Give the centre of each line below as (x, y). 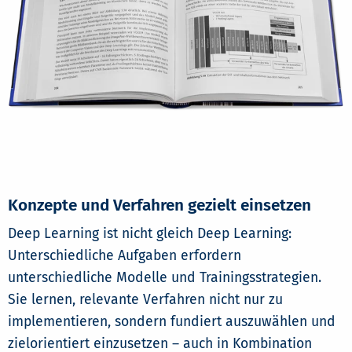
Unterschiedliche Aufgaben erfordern (125, 255)
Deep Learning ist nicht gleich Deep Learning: (150, 233)
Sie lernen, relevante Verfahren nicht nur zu (145, 299)
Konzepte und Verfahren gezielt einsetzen (159, 205)
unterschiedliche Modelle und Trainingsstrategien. (165, 277)
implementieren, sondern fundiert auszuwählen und (172, 321)
